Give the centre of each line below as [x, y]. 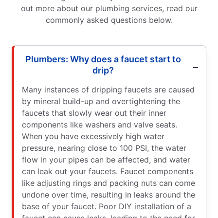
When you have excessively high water [93, 136]
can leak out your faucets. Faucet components [108, 171]
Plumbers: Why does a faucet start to [103, 59]
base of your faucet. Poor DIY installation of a [107, 206]
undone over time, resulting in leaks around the [109, 194]
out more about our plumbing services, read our [109, 8]
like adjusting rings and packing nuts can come [109, 183]
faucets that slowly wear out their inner [94, 113]
